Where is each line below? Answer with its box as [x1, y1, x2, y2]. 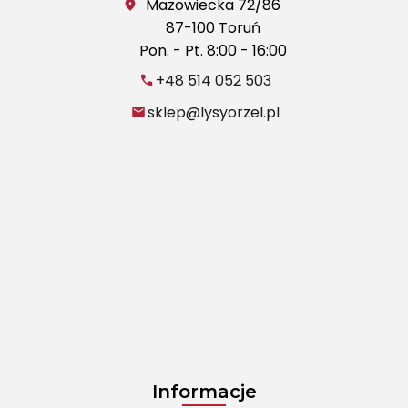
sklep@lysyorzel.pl [147, 102, 280, 124]
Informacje [151, 381, 257, 403]
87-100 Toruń [166, 17, 260, 39]
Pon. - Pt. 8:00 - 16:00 [139, 40, 287, 62]
